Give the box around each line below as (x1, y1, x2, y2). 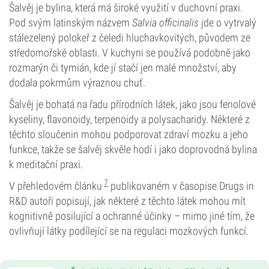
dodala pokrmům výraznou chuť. (9, 76, 145, 89)
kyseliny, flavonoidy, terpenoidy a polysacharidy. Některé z (9, 113, 250, 125)
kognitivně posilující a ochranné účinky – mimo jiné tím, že (9, 210, 255, 222)
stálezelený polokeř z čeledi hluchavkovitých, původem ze (9, 31, 250, 44)
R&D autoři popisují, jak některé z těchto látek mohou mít (9, 195, 246, 207)
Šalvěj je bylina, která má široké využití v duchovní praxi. (9, 1, 243, 14)
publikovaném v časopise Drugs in (108, 180, 254, 192)
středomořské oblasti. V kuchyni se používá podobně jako (9, 46, 250, 59)
